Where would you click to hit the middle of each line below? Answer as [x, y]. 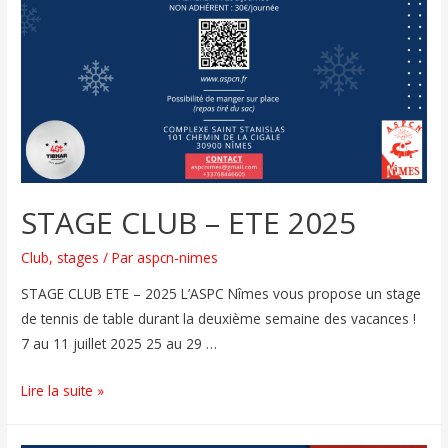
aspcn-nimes [178, 258]
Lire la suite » [63, 391]
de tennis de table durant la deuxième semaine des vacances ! [219, 319]
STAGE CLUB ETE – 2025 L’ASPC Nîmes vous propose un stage [221, 294]
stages [78, 258]
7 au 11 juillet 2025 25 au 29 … [119, 344]
